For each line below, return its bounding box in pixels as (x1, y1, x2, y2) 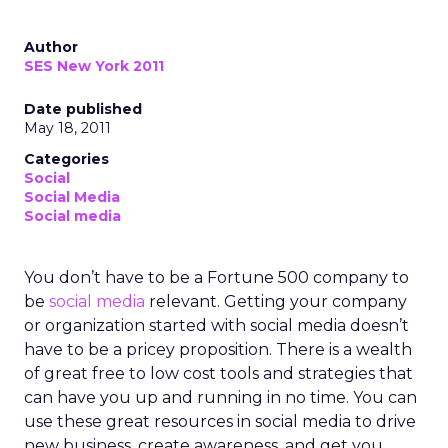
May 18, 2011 (24, 119, 111, 137)
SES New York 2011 (24, 57, 164, 75)
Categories (24, 150, 109, 168)
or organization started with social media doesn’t (24, 316, 409, 335)
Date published (24, 100, 142, 118)
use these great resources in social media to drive (24, 412, 416, 431)
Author (24, 38, 78, 56)
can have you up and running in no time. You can (24, 388, 417, 407)
